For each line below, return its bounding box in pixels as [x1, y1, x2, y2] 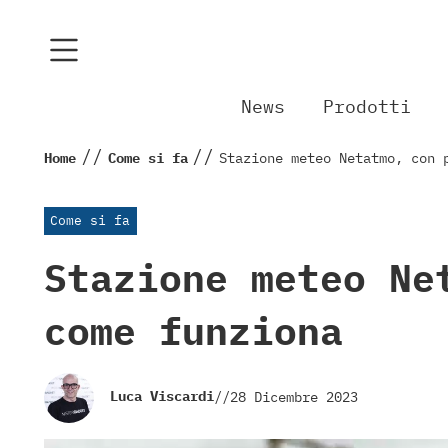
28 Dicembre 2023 [230, 388, 358, 407]
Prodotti [323, 95, 412, 119]
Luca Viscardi [110, 387, 214, 406]
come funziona [44, 305, 343, 355]
